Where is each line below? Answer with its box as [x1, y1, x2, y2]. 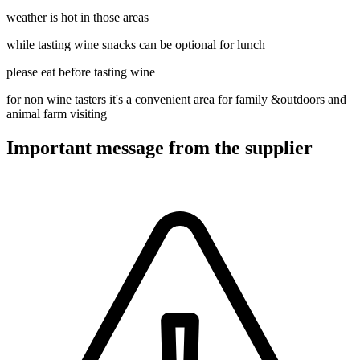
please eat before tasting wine [6, 65, 155, 80]
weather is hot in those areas [6, 10, 149, 25]
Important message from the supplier [6, 137, 313, 158]
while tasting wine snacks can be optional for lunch [6, 38, 265, 52]
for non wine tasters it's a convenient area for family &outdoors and [6, 92, 346, 107]
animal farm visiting [6, 107, 107, 121]
